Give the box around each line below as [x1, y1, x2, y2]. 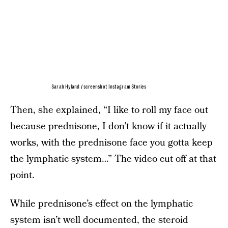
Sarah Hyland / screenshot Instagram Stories [51, 84, 147, 90]
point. [10, 168, 35, 183]
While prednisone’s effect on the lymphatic [10, 197, 193, 211]
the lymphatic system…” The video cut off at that [10, 152, 216, 166]
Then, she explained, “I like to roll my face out [10, 103, 208, 118]
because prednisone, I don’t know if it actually [10, 120, 207, 134]
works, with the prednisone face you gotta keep [10, 136, 213, 150]
